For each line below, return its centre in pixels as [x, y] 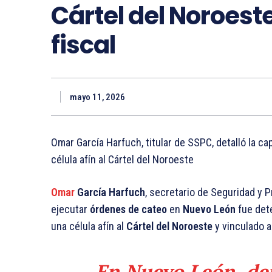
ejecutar [70, 209]
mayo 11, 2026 [97, 97]
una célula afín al [89, 226]
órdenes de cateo [128, 209]
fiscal [83, 45]
